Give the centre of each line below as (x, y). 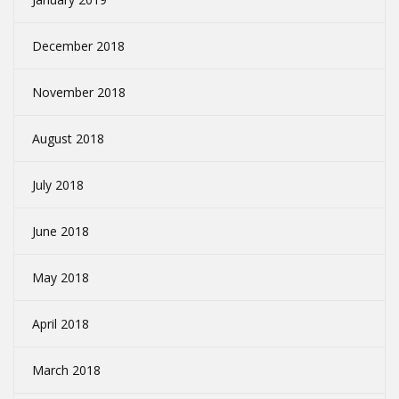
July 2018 (58, 185)
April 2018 (61, 324)
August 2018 (68, 139)
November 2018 (79, 93)
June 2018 (61, 232)
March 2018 (66, 370)
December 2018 (78, 46)
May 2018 (61, 278)
